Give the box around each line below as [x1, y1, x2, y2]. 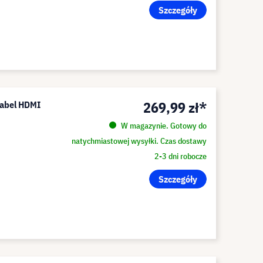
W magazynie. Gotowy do [119, 120, 207, 131]
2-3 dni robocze [154, 151, 207, 161]
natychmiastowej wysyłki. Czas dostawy [71, 136, 207, 146]
